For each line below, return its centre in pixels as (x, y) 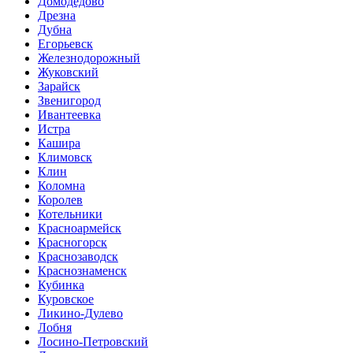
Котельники (70, 214)
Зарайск (59, 86)
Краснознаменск (82, 270)
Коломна (61, 185)
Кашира (59, 143)
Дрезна (57, 15)
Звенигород (69, 100)
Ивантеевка (69, 114)
